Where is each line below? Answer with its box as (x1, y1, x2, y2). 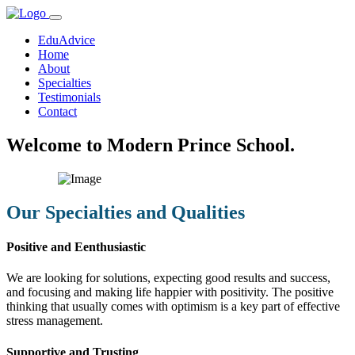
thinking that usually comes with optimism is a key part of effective (6, 300, 340, 314)
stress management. (6, 314, 103, 328)
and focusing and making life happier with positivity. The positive (6, 285, 334, 300)
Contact (38, 105, 77, 118)
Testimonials (38, 90, 101, 104)
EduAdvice (38, 33, 95, 47)
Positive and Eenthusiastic (6, 239, 146, 254)
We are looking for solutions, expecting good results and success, (6, 271, 330, 285)
